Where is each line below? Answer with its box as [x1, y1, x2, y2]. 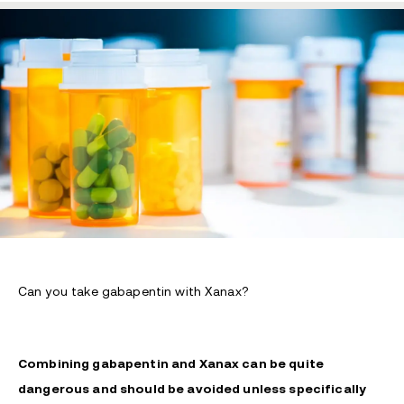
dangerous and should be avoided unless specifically [18, 381, 367, 397]
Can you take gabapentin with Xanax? [18, 284, 248, 299]
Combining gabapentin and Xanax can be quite [18, 356, 325, 372]
